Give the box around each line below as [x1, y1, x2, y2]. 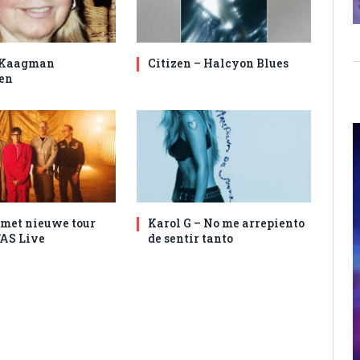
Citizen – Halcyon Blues [148, 55, 289, 72]
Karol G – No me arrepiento [148, 215, 305, 231]
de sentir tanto [148, 231, 234, 247]
